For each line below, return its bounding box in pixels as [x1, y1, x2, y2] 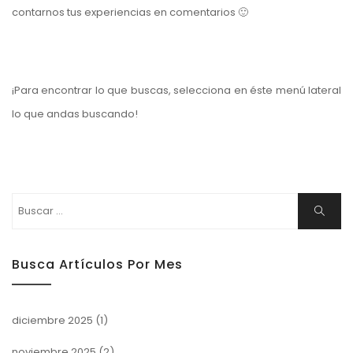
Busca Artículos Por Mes [12, 255, 183, 273]
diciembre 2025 [12, 312, 93, 328]
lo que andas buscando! [12, 106, 138, 122]
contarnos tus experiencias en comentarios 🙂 [12, 5, 248, 20]
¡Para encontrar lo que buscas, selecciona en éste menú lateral [12, 83, 341, 98]
